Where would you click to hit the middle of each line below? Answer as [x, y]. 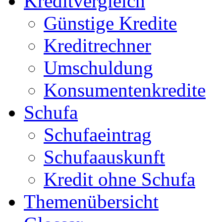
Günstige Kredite [110, 23]
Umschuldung [98, 67]
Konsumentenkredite [125, 90]
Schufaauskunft [104, 157]
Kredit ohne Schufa [119, 179]
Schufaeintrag [98, 134]
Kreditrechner [97, 45]
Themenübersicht [91, 201]
